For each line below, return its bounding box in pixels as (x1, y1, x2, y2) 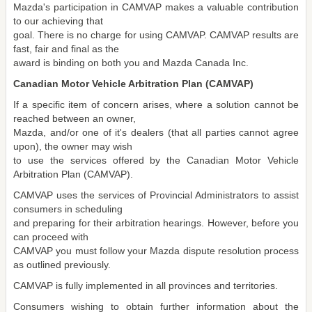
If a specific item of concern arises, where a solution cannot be (13, 99, 299, 110)
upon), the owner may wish (13, 141, 132, 152)
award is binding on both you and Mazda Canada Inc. (13, 57, 249, 68)
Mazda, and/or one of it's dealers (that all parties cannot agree (13, 127, 299, 138)
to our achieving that (13, 15, 103, 26)
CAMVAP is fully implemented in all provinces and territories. (13, 280, 278, 291)
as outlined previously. (13, 259, 111, 270)
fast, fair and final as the (13, 43, 119, 54)
